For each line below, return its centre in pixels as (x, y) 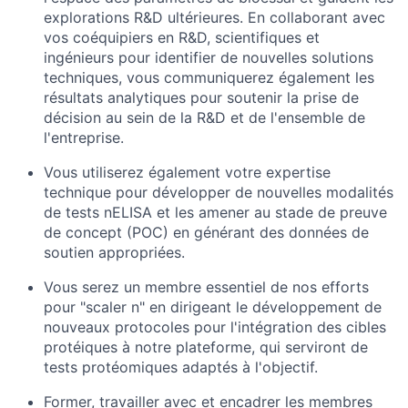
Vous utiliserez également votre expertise (187, 172)
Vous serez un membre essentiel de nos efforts (206, 287)
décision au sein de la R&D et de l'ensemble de (204, 117)
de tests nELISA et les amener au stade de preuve (215, 212)
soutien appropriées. (114, 252)
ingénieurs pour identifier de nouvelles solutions (209, 57)
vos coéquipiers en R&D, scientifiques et (182, 37)
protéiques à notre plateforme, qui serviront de (206, 347)
